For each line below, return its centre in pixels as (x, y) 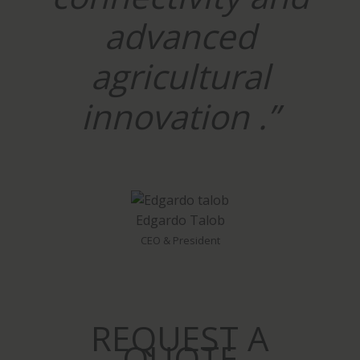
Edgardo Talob (180, 220)
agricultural (180, 76)
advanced (180, 35)
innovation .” (180, 116)
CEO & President (180, 240)
